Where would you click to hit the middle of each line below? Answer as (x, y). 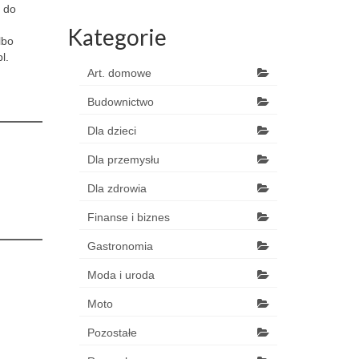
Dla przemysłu (123, 159)
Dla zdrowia (117, 188)
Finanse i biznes (128, 217)
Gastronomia (120, 246)
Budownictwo (120, 102)
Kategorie (117, 37)
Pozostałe (112, 333)
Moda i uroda (121, 275)
